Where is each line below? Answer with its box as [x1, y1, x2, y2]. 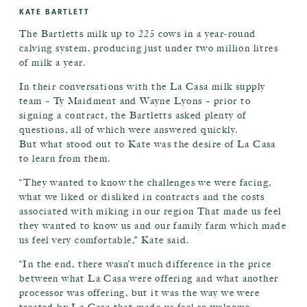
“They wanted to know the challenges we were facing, [19, 177, 272, 188]
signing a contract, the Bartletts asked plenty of [19, 110, 247, 121]
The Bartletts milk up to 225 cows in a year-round [19, 28, 256, 40]
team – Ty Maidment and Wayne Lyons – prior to [19, 95, 251, 107]
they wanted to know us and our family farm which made [19, 220, 287, 232]
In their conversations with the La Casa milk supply [19, 81, 266, 93]
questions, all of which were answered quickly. [19, 124, 238, 136]
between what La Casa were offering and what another [19, 273, 279, 284]
